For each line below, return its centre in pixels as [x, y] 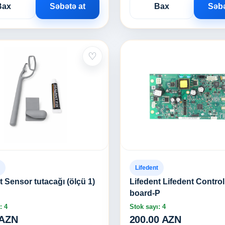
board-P [145, 193]
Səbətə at [67, 6]
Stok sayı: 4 [147, 207]
